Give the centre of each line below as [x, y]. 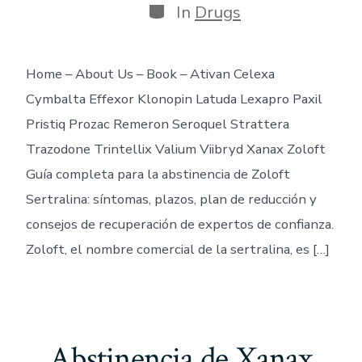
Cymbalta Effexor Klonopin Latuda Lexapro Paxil [174, 99]
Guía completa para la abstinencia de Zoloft [158, 174]
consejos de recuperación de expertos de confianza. [179, 224]
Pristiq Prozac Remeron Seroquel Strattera [157, 124]
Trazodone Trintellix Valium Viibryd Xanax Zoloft [175, 149]
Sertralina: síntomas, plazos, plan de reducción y [171, 199]
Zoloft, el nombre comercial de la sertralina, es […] [177, 249]
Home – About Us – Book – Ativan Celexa [150, 74]
